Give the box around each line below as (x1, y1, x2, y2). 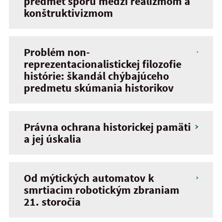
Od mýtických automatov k (24, 171, 154, 185)
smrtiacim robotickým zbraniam (24, 183, 179, 197)
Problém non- (24, 45, 90, 59)
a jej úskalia (24, 132, 81, 146)
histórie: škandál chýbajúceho (24, 69, 169, 83)
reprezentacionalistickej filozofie (24, 57, 181, 71)
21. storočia (24, 195, 81, 209)
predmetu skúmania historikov (24, 81, 174, 95)
